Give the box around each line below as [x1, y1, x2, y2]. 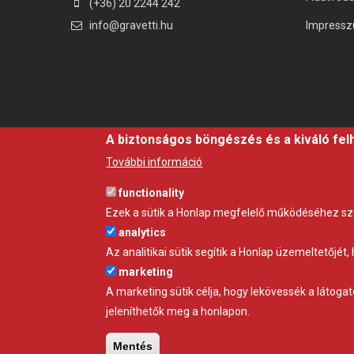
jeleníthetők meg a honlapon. [106, 305, 250, 318]
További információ [106, 156, 203, 168]
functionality [119, 186, 185, 199]
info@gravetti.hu [87, 19, 173, 32]
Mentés [113, 340, 153, 352]
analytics [119, 226, 167, 239]
